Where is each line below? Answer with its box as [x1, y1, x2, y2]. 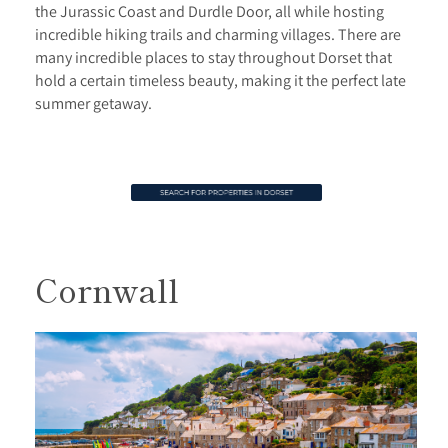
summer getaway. [35, 93, 152, 114]
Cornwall [35, 265, 179, 312]
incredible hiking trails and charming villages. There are [35, 24, 401, 45]
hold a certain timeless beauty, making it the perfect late [35, 70, 406, 91]
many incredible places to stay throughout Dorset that [35, 47, 392, 68]
